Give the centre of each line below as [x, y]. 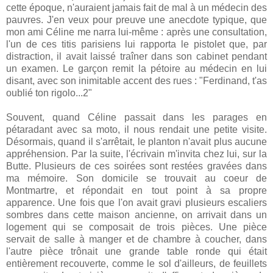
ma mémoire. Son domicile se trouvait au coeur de [136, 178]
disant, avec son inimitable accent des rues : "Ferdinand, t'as [136, 80]
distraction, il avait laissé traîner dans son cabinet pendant [136, 56]
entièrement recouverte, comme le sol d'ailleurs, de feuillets [136, 263]
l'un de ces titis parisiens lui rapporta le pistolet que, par [136, 44]
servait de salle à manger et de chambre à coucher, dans [136, 239]
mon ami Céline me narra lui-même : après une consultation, [136, 32]
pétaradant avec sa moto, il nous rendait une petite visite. [136, 129]
